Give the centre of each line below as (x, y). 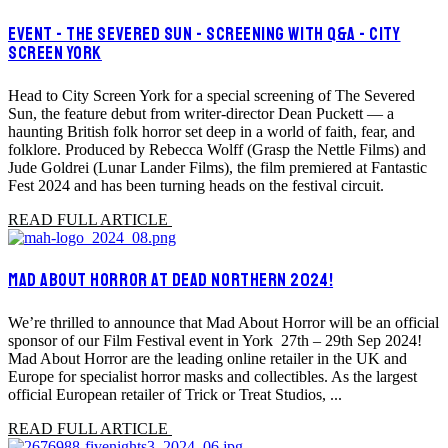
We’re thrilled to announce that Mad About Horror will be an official (223, 322)
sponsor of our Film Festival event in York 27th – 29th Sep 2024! (215, 340)
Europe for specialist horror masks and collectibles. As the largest (212, 376)
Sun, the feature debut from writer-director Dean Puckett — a (201, 113)
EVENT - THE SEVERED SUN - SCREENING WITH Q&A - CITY (204, 33)
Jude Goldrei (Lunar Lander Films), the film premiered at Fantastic (217, 167)
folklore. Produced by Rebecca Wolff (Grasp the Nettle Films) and (217, 149)
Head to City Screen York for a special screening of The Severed (211, 95)
